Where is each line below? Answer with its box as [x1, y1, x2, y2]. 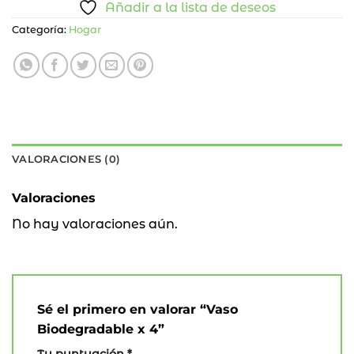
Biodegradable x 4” [37, 322, 168, 337]
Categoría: [12, 24, 69, 36]
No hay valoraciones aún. [12, 217, 178, 232]
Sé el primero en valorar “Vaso [37, 302, 238, 318]
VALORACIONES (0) [12, 153, 121, 166]
